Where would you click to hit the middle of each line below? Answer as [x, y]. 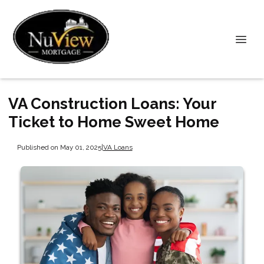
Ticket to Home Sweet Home [114, 122]
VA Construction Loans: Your [112, 104]
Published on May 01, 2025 [59, 147]
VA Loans [118, 147]
